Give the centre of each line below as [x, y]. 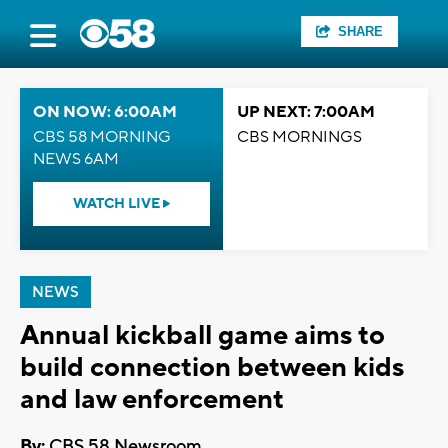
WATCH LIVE [118, 204]
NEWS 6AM [76, 159]
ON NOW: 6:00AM [105, 112]
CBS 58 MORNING [102, 137]
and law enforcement [152, 399]
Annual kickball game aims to [202, 335]
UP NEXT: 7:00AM [306, 112]
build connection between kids [212, 367]
